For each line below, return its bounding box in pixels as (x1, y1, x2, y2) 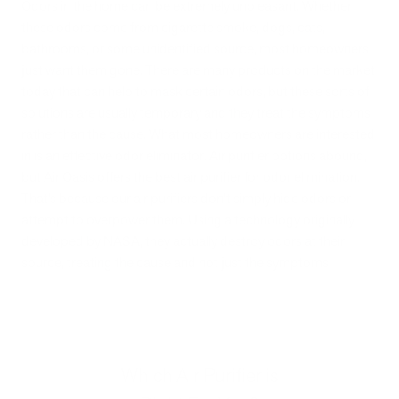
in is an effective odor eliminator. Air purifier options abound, (21, 145, 367, 165)
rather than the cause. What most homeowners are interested (21, 124, 375, 143)
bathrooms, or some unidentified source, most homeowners (21, 38, 369, 58)
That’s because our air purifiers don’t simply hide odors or (21, 188, 351, 208)
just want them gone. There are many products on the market (21, 60, 375, 79)
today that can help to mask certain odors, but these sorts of (21, 81, 370, 101)
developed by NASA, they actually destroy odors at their (21, 231, 345, 250)
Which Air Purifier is (120, 362, 279, 389)
